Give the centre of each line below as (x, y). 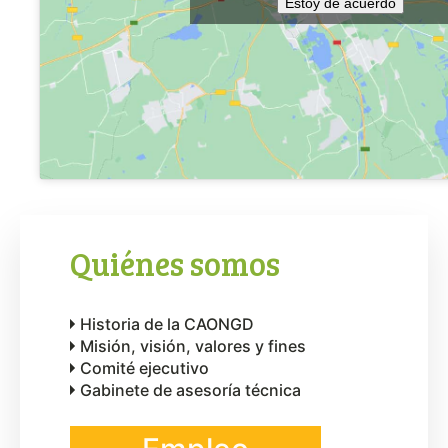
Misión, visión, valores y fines (193, 346)
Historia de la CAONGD (167, 324)
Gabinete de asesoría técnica (190, 390)
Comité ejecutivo (144, 368)
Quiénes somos (175, 264)
